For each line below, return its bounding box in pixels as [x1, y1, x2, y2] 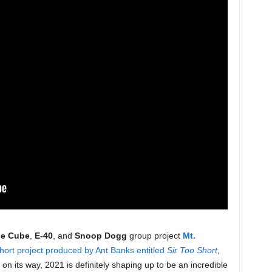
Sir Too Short [166, 245, 217, 255]
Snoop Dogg [74, 231, 127, 240]
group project [126, 231, 183, 240]
